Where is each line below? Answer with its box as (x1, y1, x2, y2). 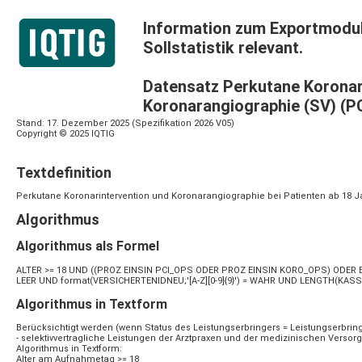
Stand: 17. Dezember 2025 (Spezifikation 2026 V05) (16, 118, 234, 128)
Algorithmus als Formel (16, 238, 159, 255)
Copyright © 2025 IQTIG (16, 128, 115, 139)
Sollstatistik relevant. (143, 38, 303, 57)
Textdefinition (16, 164, 112, 182)
